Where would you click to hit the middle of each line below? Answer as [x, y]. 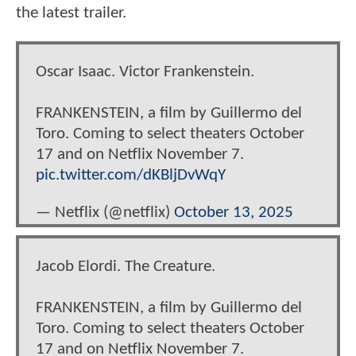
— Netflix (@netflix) [105, 213]
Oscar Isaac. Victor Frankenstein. [145, 72]
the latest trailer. [71, 14]
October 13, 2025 [234, 213]
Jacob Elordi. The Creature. [126, 266]
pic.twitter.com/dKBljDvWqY [131, 176]
